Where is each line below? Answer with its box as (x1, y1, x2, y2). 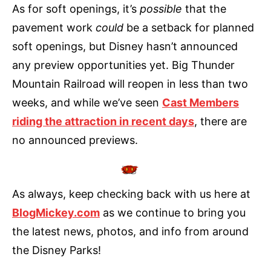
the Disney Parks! (12, 243, 101, 256)
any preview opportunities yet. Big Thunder (12, 58, 235, 71)
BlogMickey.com (12, 206, 100, 219)
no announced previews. (12, 133, 138, 146)
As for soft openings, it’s (12, 2, 140, 15)
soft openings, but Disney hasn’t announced (12, 39, 238, 53)
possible (140, 2, 185, 15)
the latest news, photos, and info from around (12, 224, 249, 238)
